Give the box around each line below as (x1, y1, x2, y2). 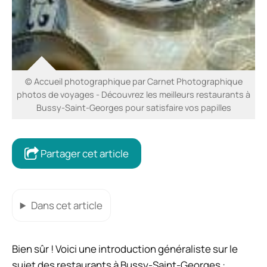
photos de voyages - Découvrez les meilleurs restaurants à (17, 89, 250, 101)
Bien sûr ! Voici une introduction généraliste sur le (12, 241, 238, 256)
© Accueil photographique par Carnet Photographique (24, 76, 243, 88)
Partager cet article (39, 147, 129, 161)
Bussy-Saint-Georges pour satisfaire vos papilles (36, 102, 231, 114)
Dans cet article (30, 198, 103, 212)
